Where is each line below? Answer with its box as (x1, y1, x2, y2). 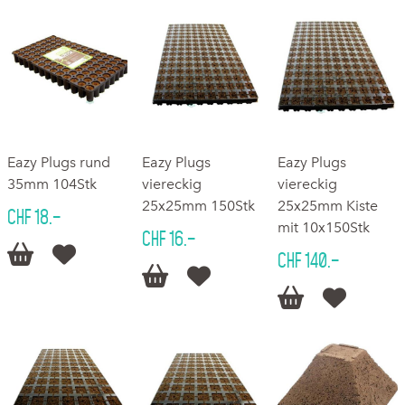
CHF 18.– (7, 205, 61, 228)
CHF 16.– (142, 227, 196, 250)
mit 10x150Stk (277, 218, 370, 236)
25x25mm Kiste (277, 196, 378, 214)
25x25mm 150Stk (142, 196, 256, 214)
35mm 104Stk (7, 174, 97, 193)
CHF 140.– (277, 249, 339, 271)
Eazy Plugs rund (7, 153, 110, 171)
